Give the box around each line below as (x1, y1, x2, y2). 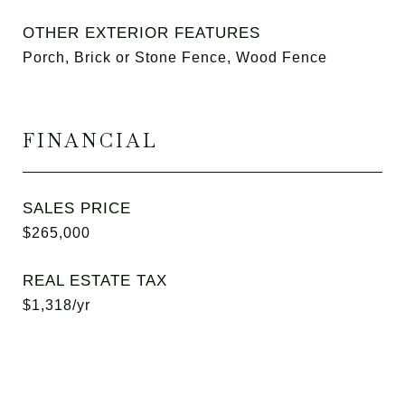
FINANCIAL (23, 128, 158, 153)
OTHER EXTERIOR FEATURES (23, 24, 260, 42)
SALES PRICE (23, 200, 131, 217)
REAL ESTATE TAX (23, 272, 167, 289)
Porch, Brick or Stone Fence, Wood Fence (23, 50, 327, 65)
